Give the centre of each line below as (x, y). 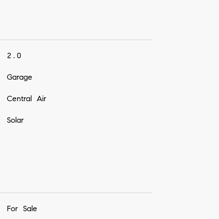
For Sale (22, 209)
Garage (19, 77)
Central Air (26, 98)
